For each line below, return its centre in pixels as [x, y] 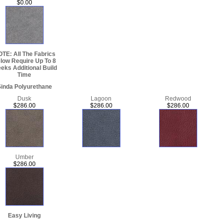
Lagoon [101, 98]
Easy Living [24, 215]
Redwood [178, 98]
